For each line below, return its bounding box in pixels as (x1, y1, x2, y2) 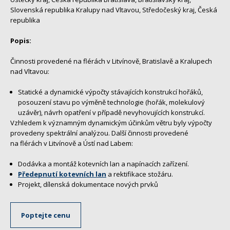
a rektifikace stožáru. (106, 169, 173, 179)
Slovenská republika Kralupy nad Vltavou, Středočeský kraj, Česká (10, 5, 217, 14)
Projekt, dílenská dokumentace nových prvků (18, 179, 158, 189)
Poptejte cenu (21, 210, 70, 220)
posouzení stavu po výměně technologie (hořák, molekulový (18, 97, 205, 107)
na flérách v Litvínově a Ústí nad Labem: (10, 138, 133, 148)
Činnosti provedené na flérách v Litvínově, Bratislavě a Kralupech (10, 56, 212, 66)
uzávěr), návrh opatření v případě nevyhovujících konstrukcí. (18, 107, 205, 117)
